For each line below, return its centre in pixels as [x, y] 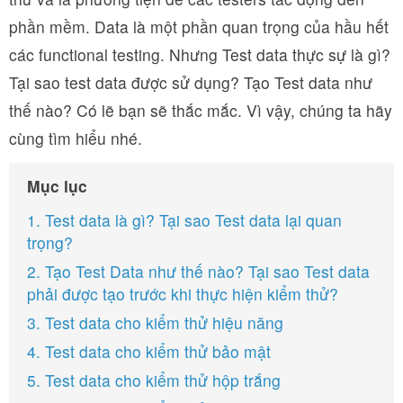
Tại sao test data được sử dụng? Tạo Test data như [191, 82]
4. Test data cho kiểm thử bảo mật [149, 351]
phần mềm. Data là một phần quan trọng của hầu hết [199, 27]
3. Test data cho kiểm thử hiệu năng [155, 322]
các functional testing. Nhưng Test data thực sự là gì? [200, 54]
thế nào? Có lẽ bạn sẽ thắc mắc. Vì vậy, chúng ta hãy [201, 110]
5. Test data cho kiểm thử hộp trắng [154, 380]
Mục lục [57, 186]
